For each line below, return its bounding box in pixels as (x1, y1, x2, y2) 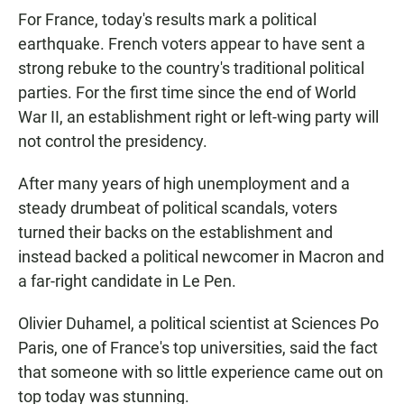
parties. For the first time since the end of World (18, 82, 356, 102)
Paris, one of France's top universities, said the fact (18, 337, 378, 357)
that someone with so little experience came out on (18, 362, 383, 381)
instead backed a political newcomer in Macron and (18, 246, 384, 266)
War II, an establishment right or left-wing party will (18, 106, 379, 126)
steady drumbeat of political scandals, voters (18, 197, 337, 217)
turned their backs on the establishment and (18, 222, 333, 242)
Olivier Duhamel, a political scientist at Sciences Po (18, 313, 379, 333)
